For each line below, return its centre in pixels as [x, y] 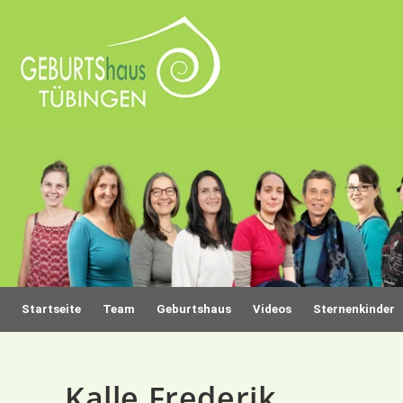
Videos [272, 309]
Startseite [51, 309]
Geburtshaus [194, 309]
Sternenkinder [354, 309]
